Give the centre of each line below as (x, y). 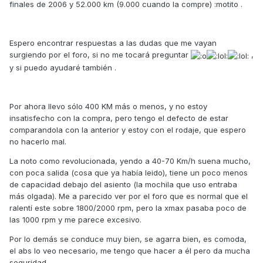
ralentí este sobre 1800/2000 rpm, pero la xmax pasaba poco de (128, 208)
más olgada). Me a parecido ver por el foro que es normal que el (129, 196)
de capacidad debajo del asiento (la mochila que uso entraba (123, 184)
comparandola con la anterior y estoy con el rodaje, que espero (128, 129)
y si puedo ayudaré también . (63, 67)
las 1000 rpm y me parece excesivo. (75, 219)
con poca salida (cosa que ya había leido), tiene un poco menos (129, 172)
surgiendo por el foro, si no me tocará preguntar (100, 55)
